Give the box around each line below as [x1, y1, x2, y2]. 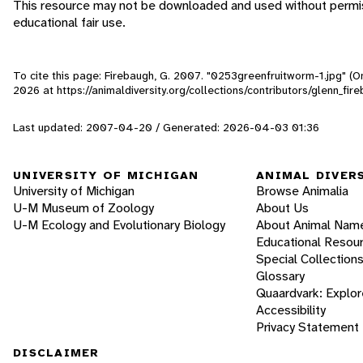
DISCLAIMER [13, 345, 100, 361]
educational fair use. [13, 13, 126, 31]
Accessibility [256, 301, 326, 319]
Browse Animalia [256, 182, 348, 200]
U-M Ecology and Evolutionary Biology [13, 216, 225, 234]
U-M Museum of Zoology [13, 199, 154, 217]
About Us [256, 199, 309, 217]
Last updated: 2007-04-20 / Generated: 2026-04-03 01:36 [13, 119, 319, 135]
